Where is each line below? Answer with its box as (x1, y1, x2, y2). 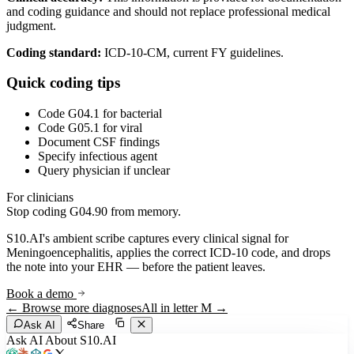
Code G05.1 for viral (38, 120, 142, 134)
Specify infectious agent (38, 149, 157, 163)
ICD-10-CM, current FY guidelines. (101, 45, 284, 59)
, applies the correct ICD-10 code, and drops (110, 245, 330, 259)
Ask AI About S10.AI (6, 333, 116, 347)
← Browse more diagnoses (6, 300, 141, 314)
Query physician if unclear (38, 163, 170, 177)
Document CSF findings (38, 134, 160, 149)
